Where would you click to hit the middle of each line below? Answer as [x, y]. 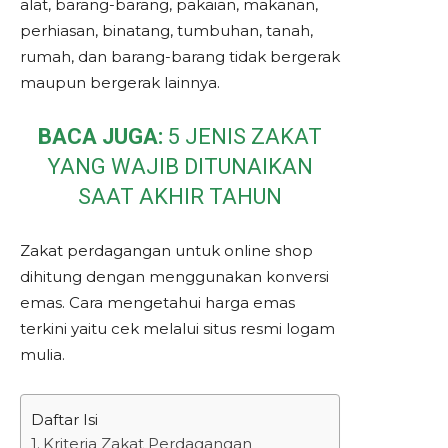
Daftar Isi [64, 419]
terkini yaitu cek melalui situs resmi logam [177, 328]
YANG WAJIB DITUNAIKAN [180, 166]
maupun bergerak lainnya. [120, 82]
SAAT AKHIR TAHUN [180, 196]
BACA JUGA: [100, 136]
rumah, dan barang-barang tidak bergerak [180, 56]
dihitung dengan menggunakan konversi [174, 276]
